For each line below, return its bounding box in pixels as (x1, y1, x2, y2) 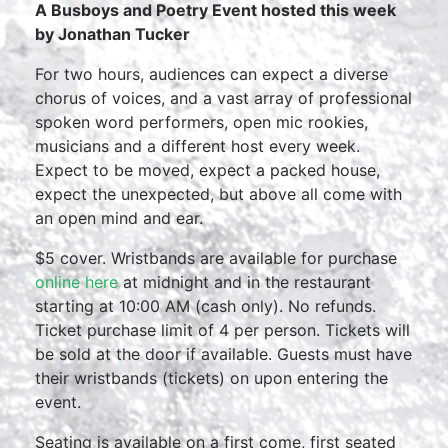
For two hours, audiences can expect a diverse (35, 64, 388, 84)
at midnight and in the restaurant (118, 272, 371, 292)
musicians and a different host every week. (35, 136, 360, 156)
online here (35, 272, 118, 292)
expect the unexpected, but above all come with (35, 184, 402, 204)
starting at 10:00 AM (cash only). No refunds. (35, 296, 376, 316)
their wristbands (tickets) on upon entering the (35, 368, 388, 388)
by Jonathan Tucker (35, 24, 190, 44)
